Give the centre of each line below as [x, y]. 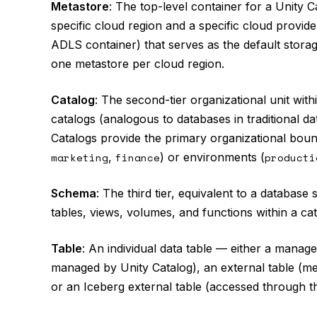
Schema [74, 193]
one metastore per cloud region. [138, 64]
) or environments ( [212, 157]
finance [138, 157]
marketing [80, 157]
